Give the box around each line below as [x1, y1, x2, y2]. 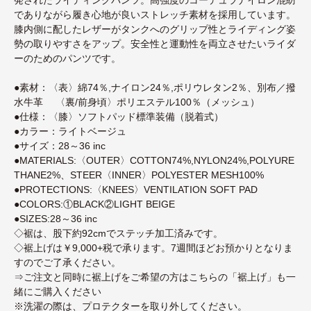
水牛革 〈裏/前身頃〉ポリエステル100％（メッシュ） [14, 96, 260, 108]
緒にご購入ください [14, 285, 101, 297]
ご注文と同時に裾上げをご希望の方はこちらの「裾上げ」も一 [24, 271, 296, 283]
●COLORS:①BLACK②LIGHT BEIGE [14, 198, 175, 210]
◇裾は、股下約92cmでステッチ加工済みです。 [14, 227, 223, 239]
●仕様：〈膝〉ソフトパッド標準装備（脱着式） [14, 110, 224, 122]
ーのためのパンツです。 [14, 52, 121, 64]
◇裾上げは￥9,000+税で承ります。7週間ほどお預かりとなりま [14, 242, 293, 253]
